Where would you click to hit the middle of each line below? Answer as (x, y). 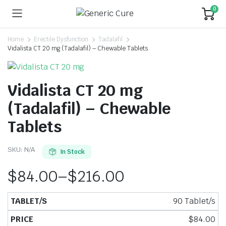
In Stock (72, 152)
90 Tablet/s (194, 201)
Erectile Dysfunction (61, 39)
